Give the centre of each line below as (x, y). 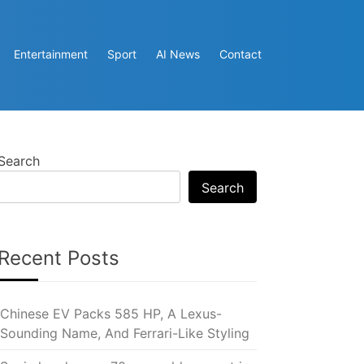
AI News (178, 54)
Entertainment (51, 54)
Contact (240, 54)
